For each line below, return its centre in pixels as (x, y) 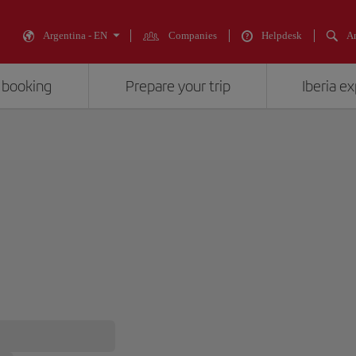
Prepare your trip (178, 86)
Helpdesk (282, 35)
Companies (193, 35)
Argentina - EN (75, 35)
